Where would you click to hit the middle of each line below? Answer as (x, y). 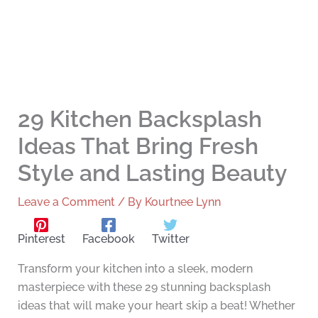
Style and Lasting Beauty (152, 173)
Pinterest (41, 239)
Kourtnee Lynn (182, 202)
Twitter (170, 239)
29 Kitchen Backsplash (139, 119)
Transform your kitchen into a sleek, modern (135, 269)
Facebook (108, 239)
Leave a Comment (66, 202)
